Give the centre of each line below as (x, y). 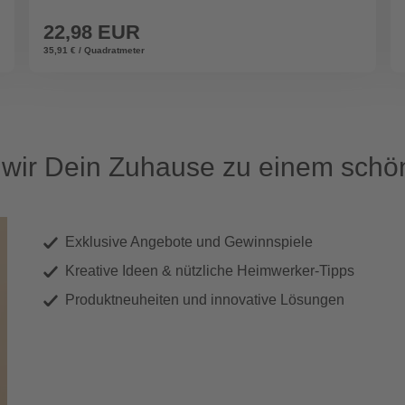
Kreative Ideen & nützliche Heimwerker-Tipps (210, 271)
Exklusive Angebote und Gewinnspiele (189, 242)
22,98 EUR (92, 33)
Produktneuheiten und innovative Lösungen (205, 300)
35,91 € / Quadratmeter (94, 51)
